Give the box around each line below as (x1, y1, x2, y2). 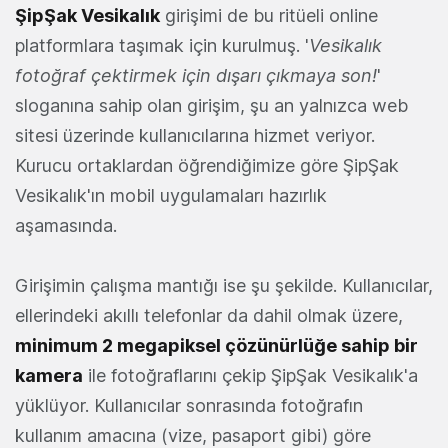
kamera (15, 364, 83, 386)
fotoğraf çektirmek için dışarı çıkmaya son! (15, 64, 377, 86)
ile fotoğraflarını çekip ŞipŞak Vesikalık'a (83, 364, 418, 386)
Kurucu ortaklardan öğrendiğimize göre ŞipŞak (15, 154, 399, 176)
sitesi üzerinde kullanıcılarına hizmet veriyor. (15, 124, 375, 146)
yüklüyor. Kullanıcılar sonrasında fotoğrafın (15, 394, 363, 416)
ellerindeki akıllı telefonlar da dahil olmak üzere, (15, 304, 403, 326)
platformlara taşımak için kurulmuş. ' (15, 34, 309, 56)
